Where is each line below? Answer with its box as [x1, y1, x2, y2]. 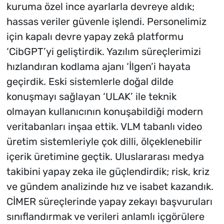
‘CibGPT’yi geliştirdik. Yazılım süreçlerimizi [6, 45, 201, 57]
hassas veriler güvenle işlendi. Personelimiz [6, 15, 206, 27]
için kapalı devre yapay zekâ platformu [6, 30, 183, 42]
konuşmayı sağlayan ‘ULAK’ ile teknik [6, 90, 176, 102]
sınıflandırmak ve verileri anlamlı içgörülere [6, 210, 204, 222]
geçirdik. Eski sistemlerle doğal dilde [6, 75, 173, 87]
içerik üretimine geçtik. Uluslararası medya [6, 150, 204, 162]
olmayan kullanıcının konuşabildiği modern [6, 105, 203, 117]
